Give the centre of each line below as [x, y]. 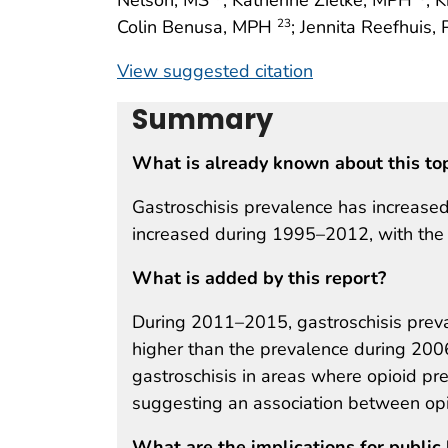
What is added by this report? [259, 277]
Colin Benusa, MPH [197, 26]
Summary [202, 119]
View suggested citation [215, 70]
